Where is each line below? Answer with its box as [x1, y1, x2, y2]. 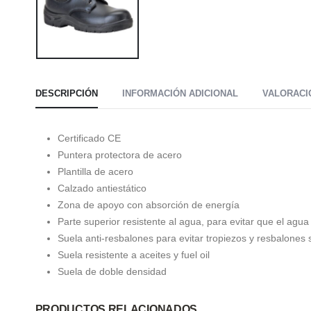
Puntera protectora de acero [57, 149, 182, 161]
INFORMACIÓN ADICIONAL [121, 88, 238, 99]
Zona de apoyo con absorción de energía [57, 199, 239, 211]
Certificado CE [57, 133, 121, 144]
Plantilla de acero [57, 166, 133, 178]
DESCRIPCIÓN [35, 88, 98, 99]
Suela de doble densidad [57, 266, 167, 278]
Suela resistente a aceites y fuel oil [57, 249, 210, 261]
